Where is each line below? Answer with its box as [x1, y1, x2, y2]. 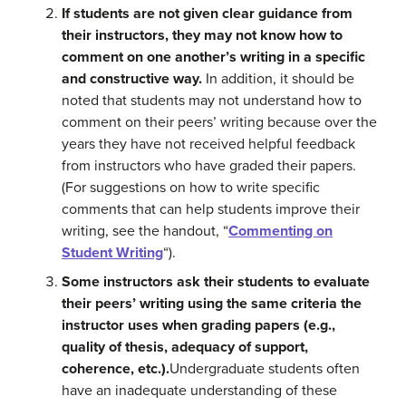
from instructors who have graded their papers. [62, 156, 356, 175]
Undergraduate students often [169, 359, 360, 378]
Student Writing [62, 243, 163, 262]
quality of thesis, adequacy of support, [62, 337, 308, 356]
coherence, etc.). [62, 359, 169, 378]
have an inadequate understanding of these [62, 381, 337, 400]
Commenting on [228, 221, 333, 240]
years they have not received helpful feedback [62, 134, 355, 153]
